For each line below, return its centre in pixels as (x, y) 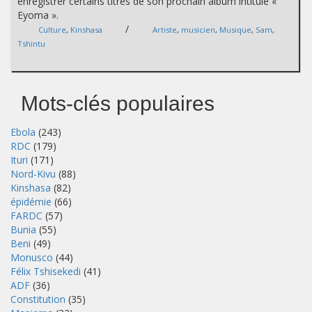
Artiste (165, 30)
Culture (52, 30)
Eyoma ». (38, 15)
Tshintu (31, 44)
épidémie (31, 202)
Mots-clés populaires (118, 104)
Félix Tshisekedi (46, 272)
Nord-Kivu (33, 174)
